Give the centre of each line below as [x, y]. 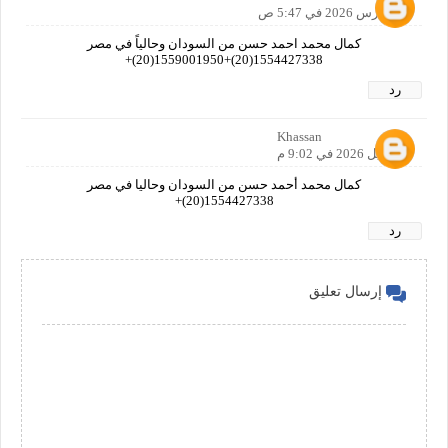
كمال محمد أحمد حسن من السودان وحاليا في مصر [224, 184]
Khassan [299, 136]
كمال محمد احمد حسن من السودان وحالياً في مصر [224, 43]
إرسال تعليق [345, 292]
